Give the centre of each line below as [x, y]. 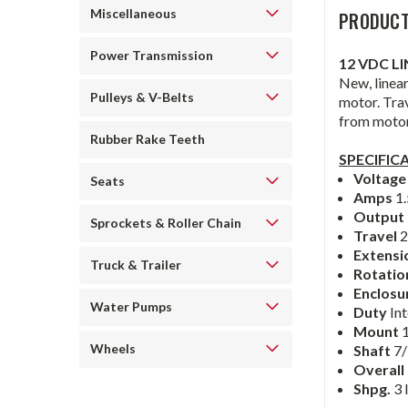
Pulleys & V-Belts [142, 97]
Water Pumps [131, 306]
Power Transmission [152, 55]
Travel [377, 236]
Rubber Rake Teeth [148, 139]
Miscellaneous [133, 13]
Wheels [113, 348]
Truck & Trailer [136, 265]
